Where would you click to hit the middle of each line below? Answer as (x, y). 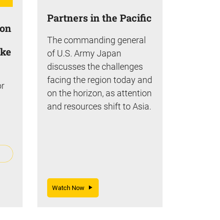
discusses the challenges (95, 66)
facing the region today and (100, 80)
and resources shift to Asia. (99, 106)
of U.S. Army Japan (84, 53)
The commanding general (96, 40)
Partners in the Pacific (99, 17)
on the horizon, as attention (99, 93)
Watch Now (70, 188)
